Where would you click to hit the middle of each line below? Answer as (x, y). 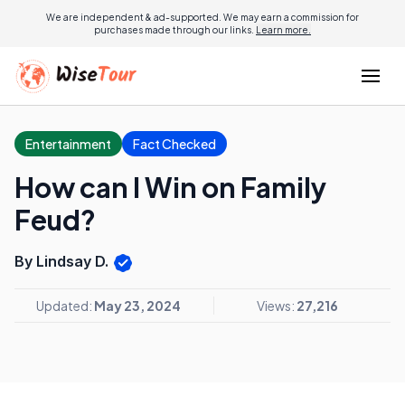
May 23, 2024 (137, 305)
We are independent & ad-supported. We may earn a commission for (202, 17)
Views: (276, 305)
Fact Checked (174, 144)
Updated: (65, 305)
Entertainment (68, 144)
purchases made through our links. (175, 30)
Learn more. (283, 30)
